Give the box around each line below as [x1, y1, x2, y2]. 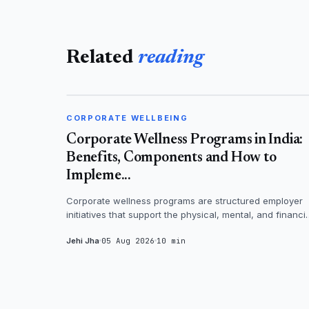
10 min [157, 235, 186, 246]
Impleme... [66, 168, 131, 183]
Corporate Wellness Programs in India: [66, 132, 303, 148]
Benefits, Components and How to [66, 150, 277, 166]
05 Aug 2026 [101, 235, 154, 246]
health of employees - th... [66, 222, 179, 234]
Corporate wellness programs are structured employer [66, 195, 303, 206]
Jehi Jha [66, 235, 99, 246]
